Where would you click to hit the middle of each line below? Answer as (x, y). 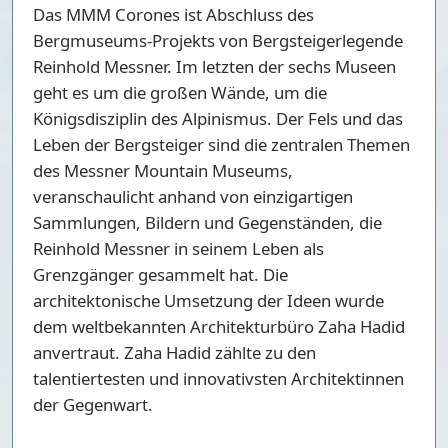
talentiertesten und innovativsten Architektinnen (218, 378)
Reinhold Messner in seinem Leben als (178, 248)
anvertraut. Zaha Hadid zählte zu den (174, 352)
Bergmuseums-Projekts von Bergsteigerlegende (218, 40)
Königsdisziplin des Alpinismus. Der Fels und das (218, 118)
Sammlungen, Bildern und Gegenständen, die (207, 222)
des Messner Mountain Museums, (163, 170)
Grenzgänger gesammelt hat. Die (160, 274)
